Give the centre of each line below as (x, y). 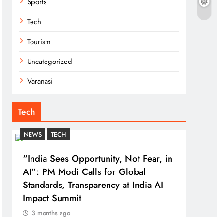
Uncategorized (50, 62)
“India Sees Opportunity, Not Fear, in (98, 159)
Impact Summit (52, 198)
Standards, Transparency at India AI (93, 185)
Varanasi (40, 81)
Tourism (39, 42)
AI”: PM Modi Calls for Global (85, 172)
